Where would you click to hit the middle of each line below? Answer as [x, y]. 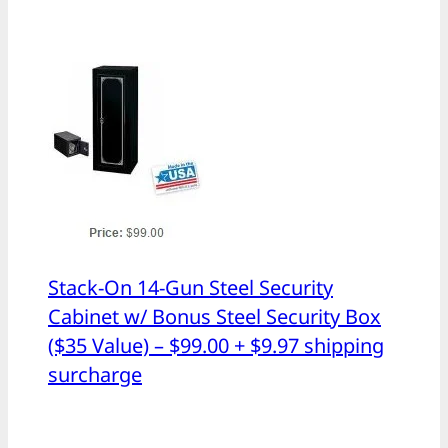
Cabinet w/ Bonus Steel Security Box [214, 317]
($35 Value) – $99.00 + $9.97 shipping [216, 346]
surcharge [95, 375]
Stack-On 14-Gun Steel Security [190, 288]
